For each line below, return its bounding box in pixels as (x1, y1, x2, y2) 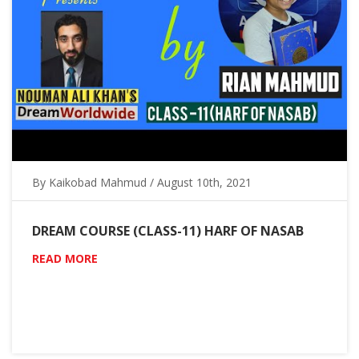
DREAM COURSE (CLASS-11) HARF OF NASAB (32, 221, 304, 240)
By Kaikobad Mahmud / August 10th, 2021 (32, 174, 252, 190)
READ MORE (32, 250, 98, 266)
